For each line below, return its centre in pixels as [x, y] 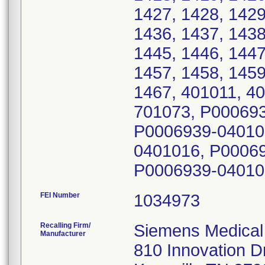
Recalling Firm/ [65, 225]
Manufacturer [63, 234]
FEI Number [60, 195]
